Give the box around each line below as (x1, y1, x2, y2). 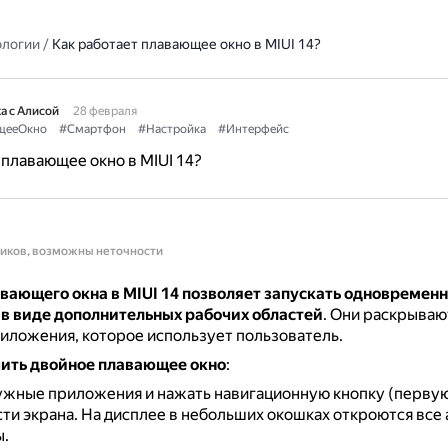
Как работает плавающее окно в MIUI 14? (51, 36, 321, 52)
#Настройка (137, 122, 206, 136)
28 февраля (72, 104, 137, 118)
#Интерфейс (217, 122, 289, 136)
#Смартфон (58, 122, 126, 136)
